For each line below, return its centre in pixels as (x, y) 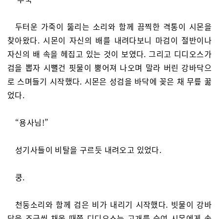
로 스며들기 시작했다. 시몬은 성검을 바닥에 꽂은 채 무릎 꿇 (109, 81)
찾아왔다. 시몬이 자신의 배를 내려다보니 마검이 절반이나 (109, 40)
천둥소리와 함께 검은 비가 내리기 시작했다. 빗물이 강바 (113, 205)
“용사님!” (32, 122)
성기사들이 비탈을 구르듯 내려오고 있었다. (88, 150)
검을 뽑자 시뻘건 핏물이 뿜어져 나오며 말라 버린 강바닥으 (109, 68)
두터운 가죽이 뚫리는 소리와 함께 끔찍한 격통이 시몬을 (113, 27)
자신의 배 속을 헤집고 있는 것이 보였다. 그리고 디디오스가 (109, 54)
